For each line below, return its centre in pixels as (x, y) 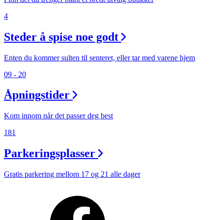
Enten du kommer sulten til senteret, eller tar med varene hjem (99, 57)
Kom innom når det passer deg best (58, 116)
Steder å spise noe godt (61, 37)
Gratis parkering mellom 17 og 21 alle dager (72, 174)
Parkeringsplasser (50, 153)
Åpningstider (37, 95)
